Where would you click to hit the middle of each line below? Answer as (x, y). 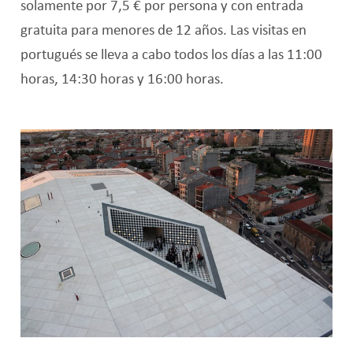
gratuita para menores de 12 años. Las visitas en (163, 30)
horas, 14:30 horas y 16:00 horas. (122, 79)
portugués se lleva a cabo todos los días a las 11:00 (171, 55)
